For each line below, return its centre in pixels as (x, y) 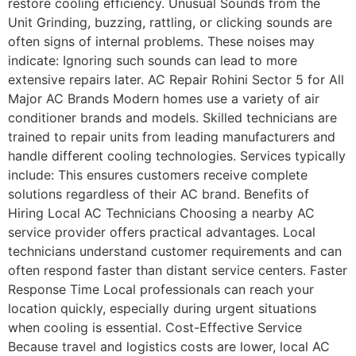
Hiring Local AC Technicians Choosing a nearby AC (161, 213)
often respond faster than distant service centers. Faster (178, 270)
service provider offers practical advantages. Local (162, 232)
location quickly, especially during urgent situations (162, 308)
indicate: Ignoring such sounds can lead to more (153, 60)
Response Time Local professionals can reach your (161, 289)
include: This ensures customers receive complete (158, 174)
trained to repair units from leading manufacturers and (172, 136)
